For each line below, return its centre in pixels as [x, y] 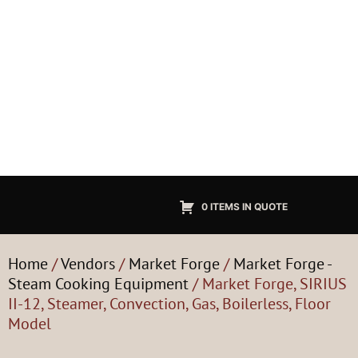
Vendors [88, 264]
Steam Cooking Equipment [98, 284]
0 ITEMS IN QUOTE [245, 206]
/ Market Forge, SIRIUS [268, 284]
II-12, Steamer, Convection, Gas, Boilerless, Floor [169, 304]
